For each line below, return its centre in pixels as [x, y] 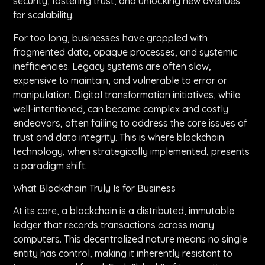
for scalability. [44, 15]
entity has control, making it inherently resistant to [123, 253]
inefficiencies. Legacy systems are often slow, [112, 66]
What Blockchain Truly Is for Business [95, 188]
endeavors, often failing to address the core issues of [130, 123]
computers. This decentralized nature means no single [130, 239]
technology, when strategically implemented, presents [132, 151]
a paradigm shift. [50, 165]
